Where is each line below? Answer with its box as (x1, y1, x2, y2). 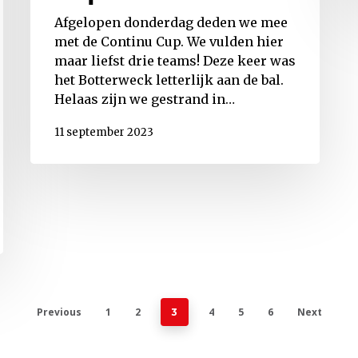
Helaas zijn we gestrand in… (54, 91, 235, 108)
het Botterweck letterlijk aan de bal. (54, 72, 284, 89)
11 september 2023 (54, 125, 153, 139)
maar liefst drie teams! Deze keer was (54, 53, 296, 70)
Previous (36, 304, 82, 319)
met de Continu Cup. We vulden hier (54, 34, 284, 50)
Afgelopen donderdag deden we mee (54, 14, 288, 31)
